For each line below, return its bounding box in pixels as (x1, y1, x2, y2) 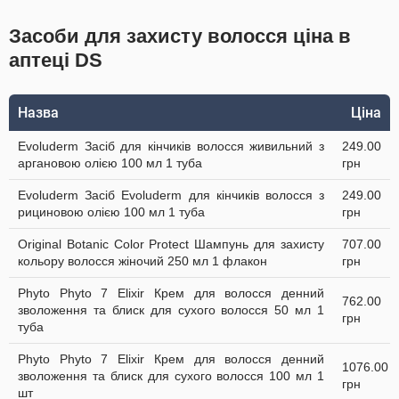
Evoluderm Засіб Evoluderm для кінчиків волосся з (18, 188, 324, 202)
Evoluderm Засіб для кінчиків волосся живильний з (18, 139, 324, 153)
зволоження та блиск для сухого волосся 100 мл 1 (18, 369, 324, 383)
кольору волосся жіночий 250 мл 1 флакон (18, 254, 267, 268)
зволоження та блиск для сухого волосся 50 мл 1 (18, 303, 324, 317)
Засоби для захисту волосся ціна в (9, 25, 351, 47)
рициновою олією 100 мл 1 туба (18, 205, 205, 219)
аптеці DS (9, 49, 102, 71)
